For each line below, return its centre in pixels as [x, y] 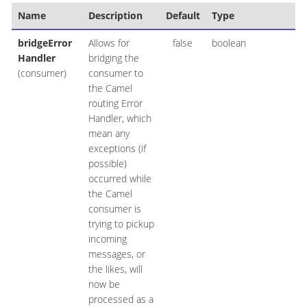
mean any [109, 134]
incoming [107, 239]
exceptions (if [117, 149]
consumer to [115, 73]
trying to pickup [121, 224]
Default [183, 16]
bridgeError [45, 43]
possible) [107, 164]
